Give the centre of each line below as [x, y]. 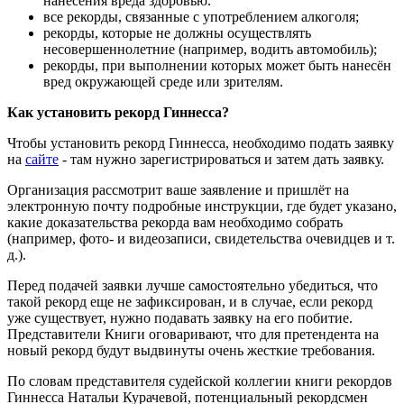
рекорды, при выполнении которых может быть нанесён [217, 65]
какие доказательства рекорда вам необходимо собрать [175, 222]
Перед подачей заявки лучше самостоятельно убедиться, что [193, 285]
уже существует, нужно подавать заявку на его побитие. [180, 317]
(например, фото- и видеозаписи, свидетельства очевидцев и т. [201, 238]
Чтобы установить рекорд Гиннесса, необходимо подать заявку [201, 142]
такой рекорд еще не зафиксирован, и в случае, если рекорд [190, 301]
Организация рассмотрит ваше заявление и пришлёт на [178, 189]
